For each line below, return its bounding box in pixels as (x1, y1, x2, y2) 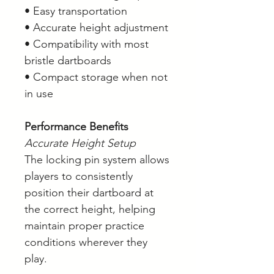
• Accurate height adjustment (24, 21, 168, 35)
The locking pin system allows (24, 153, 169, 167)
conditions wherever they (24, 235, 147, 250)
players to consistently (24, 169, 133, 183)
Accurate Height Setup (24, 136, 136, 150)
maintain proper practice (24, 219, 144, 233)
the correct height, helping (24, 202, 155, 217)
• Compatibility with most (24, 37, 149, 51)
